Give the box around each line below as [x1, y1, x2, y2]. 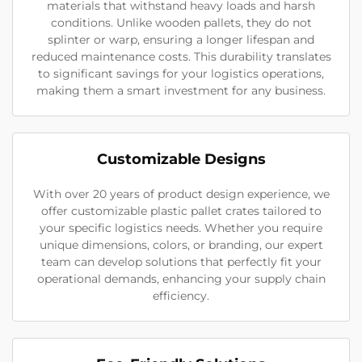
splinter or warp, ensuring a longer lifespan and [48, 32, 314, 47]
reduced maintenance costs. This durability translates [31, 49, 331, 64]
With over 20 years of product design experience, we [32, 187, 330, 201]
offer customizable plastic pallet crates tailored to [40, 204, 322, 218]
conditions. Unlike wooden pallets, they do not [50, 15, 312, 30]
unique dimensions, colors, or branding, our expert [39, 238, 323, 252]
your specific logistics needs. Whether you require [40, 221, 322, 235]
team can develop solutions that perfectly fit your [40, 255, 322, 269]
